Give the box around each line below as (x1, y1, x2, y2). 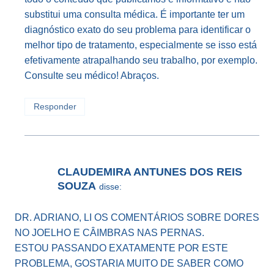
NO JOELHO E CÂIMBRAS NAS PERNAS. (15, 228, 204, 239)
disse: (99, 181, 122, 191)
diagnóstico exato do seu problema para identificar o (24, 24, 251, 35)
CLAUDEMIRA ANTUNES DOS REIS (57, 165, 242, 178)
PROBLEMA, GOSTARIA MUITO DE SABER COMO (15, 258, 243, 269)
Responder (33, 102, 76, 112)
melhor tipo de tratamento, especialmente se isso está (24, 40, 257, 51)
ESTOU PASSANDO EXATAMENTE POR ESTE (15, 243, 228, 254)
